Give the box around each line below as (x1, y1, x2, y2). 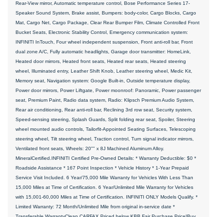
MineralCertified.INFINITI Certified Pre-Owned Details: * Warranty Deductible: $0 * (15, 155, 196, 161)
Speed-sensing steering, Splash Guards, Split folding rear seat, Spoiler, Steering (15, 116, 195, 122)
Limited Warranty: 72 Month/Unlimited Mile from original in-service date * (15, 203, 175, 209)
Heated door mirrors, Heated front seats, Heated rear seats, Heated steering (15, 58, 186, 64)
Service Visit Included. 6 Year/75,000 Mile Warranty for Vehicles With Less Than (15, 174, 193, 180)
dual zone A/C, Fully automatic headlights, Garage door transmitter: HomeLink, (15, 48, 191, 54)
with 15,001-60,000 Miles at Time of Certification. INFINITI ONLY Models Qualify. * (15, 194, 198, 200)
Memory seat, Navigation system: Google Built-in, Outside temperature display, (15, 77, 190, 83)
